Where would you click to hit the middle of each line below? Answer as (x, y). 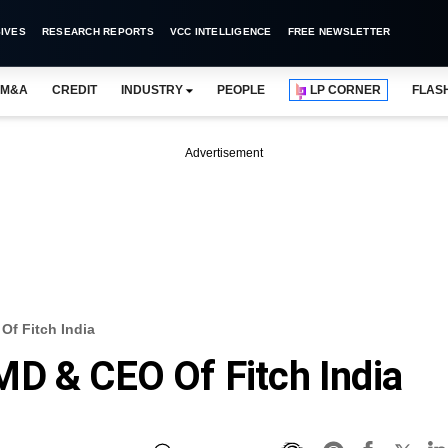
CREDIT (74, 90)
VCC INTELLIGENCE (220, 31)
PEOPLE (241, 90)
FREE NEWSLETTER (339, 31)
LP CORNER (346, 90)
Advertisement (224, 153)
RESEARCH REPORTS (97, 31)
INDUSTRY (151, 90)
